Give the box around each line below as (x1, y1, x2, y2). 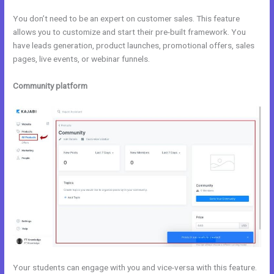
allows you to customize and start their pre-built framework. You (13, 27, 246, 37)
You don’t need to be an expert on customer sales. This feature (13, 13, 240, 24)
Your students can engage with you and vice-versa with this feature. (13, 262, 257, 273)
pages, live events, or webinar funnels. (13, 54, 150, 64)
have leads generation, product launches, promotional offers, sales (13, 40, 255, 51)
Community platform (13, 80, 88, 91)
